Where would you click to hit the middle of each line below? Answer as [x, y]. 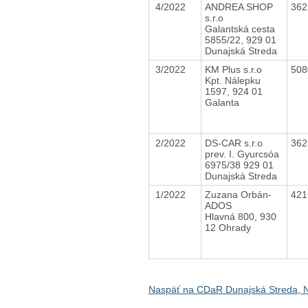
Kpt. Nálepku [232, 80]
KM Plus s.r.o [234, 69]
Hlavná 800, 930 [240, 216]
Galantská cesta [240, 29]
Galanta [222, 102]
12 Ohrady [228, 227]
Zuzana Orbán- [238, 194]
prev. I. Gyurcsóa [242, 154]
